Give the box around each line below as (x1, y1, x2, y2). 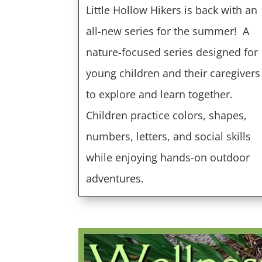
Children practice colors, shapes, (86, 108, 247, 122)
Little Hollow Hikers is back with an (86, 2, 258, 17)
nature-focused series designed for (86, 44, 258, 59)
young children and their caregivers (86, 65, 261, 80)
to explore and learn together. (86, 87, 233, 101)
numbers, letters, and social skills (86, 129, 251, 143)
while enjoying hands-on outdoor (86, 150, 250, 164)
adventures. (86, 171, 144, 185)
